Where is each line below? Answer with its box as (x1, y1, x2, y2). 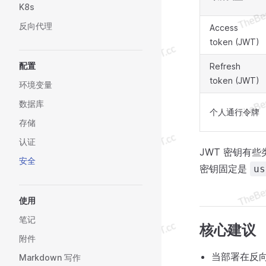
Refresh (210, 61, 240, 71)
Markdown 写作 (19, 252, 81, 262)
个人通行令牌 (210, 107, 259, 117)
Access (210, 23, 238, 33)
